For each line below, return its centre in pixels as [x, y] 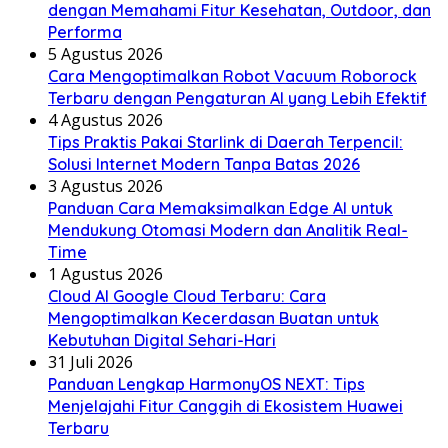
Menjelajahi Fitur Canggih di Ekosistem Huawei [225, 405]
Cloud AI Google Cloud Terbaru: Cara [187, 295]
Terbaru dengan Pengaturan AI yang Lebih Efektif [237, 97]
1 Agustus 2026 [105, 273]
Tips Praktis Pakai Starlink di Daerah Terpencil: [225, 141]
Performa [85, 31]
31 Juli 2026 [90, 361]
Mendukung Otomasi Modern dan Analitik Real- [228, 229]
